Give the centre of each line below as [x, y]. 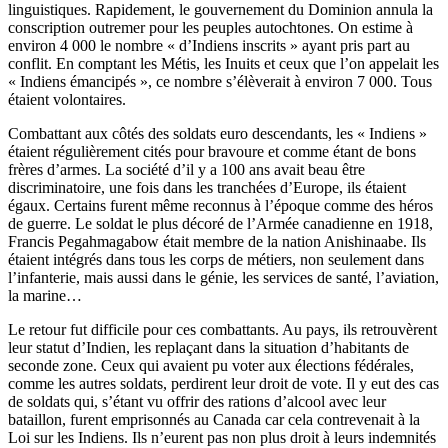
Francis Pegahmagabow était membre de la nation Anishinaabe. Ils [217, 242]
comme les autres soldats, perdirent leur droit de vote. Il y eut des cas [223, 384]
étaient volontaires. [67, 100]
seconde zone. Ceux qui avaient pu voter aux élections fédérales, [211, 366]
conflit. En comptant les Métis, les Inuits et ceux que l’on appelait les [223, 64]
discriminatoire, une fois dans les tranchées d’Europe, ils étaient [207, 188]
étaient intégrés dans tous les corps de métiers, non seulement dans [216, 260]
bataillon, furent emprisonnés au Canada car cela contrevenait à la [214, 420]
